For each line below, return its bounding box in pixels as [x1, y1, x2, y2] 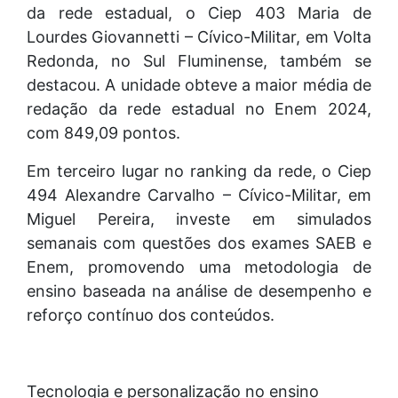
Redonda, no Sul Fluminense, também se [27, 52, 371, 71]
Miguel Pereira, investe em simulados [27, 210, 371, 229]
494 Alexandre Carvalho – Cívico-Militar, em [27, 186, 371, 205]
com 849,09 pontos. [27, 123, 180, 143]
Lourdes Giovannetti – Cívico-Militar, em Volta [27, 28, 371, 47]
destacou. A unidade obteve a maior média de [27, 76, 371, 95]
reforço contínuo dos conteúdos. [27, 306, 275, 325]
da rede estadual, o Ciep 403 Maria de [27, 4, 371, 23]
